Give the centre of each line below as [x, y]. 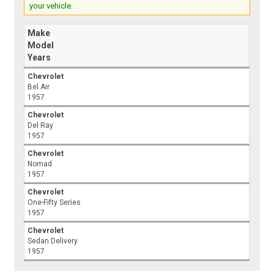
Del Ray [41, 126]
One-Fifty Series [54, 203]
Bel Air [39, 87]
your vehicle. [51, 6]
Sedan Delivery [53, 241]
